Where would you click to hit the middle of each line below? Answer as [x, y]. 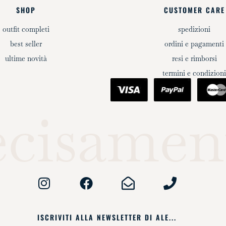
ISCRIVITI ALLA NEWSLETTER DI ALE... [107, 217]
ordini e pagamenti [194, 44]
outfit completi [26, 30]
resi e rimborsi [194, 59]
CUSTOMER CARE [194, 10]
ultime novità [26, 59]
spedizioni [194, 30]
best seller [26, 44]
